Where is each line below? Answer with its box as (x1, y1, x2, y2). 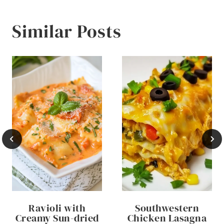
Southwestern (135, 201, 199, 215)
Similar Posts (12, 19, 121, 43)
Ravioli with (28, 201, 85, 215)
